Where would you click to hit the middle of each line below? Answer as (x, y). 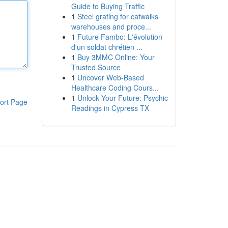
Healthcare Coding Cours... (115, 88)
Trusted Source (96, 67)
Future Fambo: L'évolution (120, 37)
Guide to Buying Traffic (108, 6)
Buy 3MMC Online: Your (116, 57)
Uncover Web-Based (110, 77)
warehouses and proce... (111, 26)
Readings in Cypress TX (110, 108)
